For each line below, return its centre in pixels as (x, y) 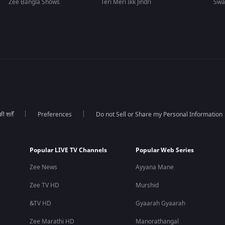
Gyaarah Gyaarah (160, 203)
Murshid (147, 185)
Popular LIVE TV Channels (68, 150)
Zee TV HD (44, 185)
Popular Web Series (164, 150)
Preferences (54, 115)
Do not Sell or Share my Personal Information (159, 115)
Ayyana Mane (154, 167)
